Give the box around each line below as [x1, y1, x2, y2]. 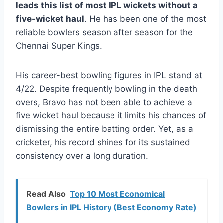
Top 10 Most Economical [70, 189, 165, 199]
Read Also [26, 189, 66, 199]
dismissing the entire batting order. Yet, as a [16, 124, 193, 134]
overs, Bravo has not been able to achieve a [16, 97, 192, 108]
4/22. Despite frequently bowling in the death [16, 84, 197, 94]
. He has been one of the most [84, 14, 206, 24]
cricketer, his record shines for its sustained [16, 137, 190, 148]
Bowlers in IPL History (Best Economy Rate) [26, 202, 197, 213]
